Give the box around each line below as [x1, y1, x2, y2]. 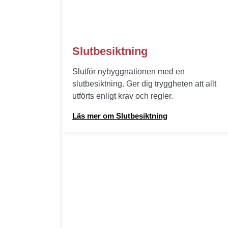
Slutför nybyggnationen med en [72, 67, 185, 76]
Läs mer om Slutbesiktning [72, 111, 167, 120]
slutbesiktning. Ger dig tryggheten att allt [72, 79, 216, 88]
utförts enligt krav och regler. [72, 92, 173, 100]
